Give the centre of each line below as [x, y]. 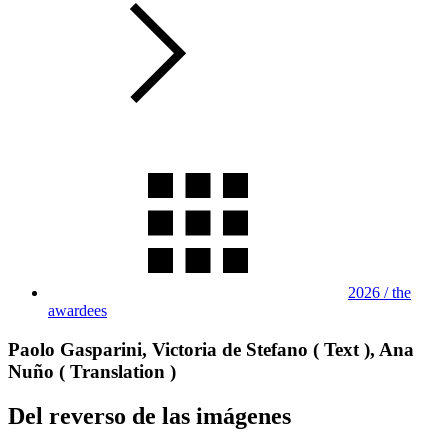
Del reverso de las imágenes [149, 415]
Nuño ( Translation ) [92, 371]
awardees [77, 310]
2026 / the [379, 292]
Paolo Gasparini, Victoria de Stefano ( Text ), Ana [211, 349]
